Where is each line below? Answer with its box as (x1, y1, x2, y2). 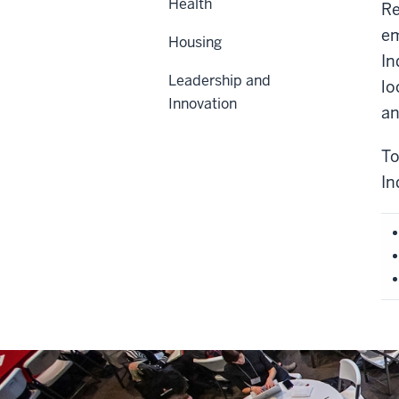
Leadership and (168, 71, 271, 91)
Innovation (168, 94, 237, 114)
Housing (168, 33, 222, 53)
